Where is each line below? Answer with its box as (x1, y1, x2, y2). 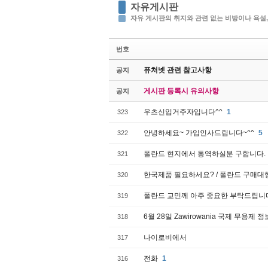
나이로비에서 (144, 233, 187, 242)
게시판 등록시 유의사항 (144, 87, 219, 95)
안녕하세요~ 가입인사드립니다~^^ (144, 129, 256, 137)
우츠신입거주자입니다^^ (144, 108, 224, 116)
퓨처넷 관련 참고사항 (144, 66, 212, 74)
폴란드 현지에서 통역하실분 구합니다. (144, 150, 266, 158)
